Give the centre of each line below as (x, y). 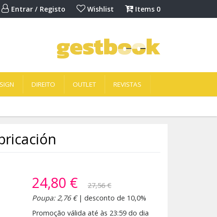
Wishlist (100, 9)
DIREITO (43, 84)
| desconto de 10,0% (111, 198)
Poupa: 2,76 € (54, 198)
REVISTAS (127, 84)
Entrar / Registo (37, 9)
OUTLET (84, 84)
